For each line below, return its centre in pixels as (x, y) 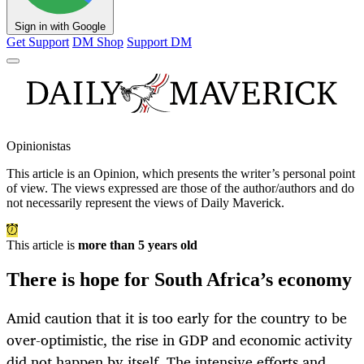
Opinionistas (39, 146)
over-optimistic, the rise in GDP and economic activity (180, 340)
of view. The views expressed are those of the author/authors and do (180, 188)
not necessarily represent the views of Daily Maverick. (145, 203)
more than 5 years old (138, 245)
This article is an (50, 174)
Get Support (38, 42)
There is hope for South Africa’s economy (179, 280)
